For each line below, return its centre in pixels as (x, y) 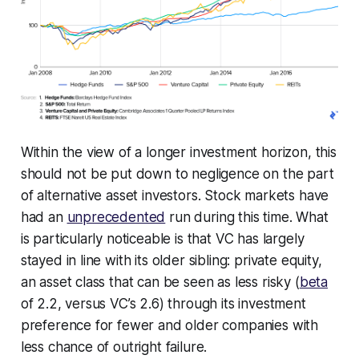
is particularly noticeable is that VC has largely (162, 238)
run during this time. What (247, 217)
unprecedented (116, 217)
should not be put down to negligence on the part (177, 173)
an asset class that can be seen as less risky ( (160, 282)
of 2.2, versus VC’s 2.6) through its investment (163, 303)
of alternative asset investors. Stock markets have (175, 195)
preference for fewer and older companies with (169, 325)
